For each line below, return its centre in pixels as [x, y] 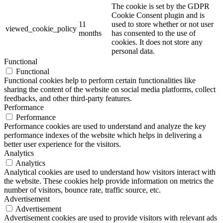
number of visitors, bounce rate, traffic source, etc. [82, 190]
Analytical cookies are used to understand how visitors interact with [110, 172]
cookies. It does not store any [157, 42]
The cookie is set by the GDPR [161, 6]
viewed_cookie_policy [41, 29]
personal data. [133, 51]
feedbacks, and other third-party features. [68, 99]
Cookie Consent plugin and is [158, 15]
